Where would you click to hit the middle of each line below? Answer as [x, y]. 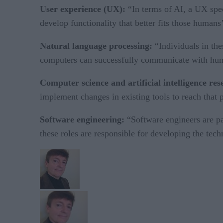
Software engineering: [82, 119]
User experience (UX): [83, 9]
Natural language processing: [97, 46]
